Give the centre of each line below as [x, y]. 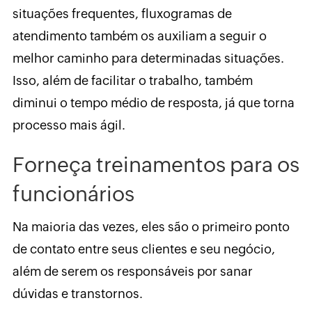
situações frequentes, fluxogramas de [122, 14]
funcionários [73, 194]
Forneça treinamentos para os [156, 165]
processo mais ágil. [69, 125]
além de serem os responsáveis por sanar [132, 272]
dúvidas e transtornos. [77, 294]
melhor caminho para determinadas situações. [148, 58]
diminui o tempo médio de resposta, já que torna [153, 103]
